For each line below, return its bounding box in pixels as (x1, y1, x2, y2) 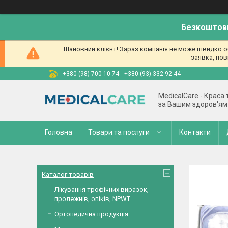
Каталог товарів (42, 170, 94, 178)
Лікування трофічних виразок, (54, 186, 149, 193)
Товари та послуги (88, 128, 150, 136)
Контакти (179, 128, 211, 136)
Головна (45, 128, 72, 136)
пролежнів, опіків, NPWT (54, 195, 130, 203)
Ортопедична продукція (54, 210, 128, 218)
